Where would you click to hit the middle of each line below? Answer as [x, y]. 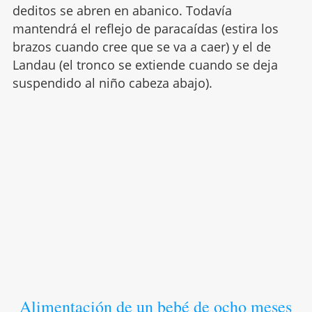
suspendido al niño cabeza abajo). [112, 83]
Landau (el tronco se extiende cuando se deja [145, 64]
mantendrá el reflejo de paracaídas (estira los [145, 28]
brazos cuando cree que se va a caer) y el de [141, 46]
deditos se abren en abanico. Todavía [122, 10]
